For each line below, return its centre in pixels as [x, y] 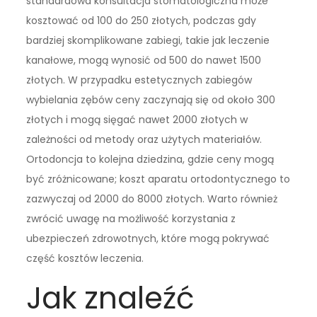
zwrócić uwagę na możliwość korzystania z [131, 218]
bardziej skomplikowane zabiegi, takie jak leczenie [148, 40]
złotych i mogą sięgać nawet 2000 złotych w [137, 119]
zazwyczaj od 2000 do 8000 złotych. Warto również [152, 198]
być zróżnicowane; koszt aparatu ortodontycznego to [158, 179]
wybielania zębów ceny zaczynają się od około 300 [151, 99]
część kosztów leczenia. [85, 258]
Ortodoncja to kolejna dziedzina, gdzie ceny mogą [150, 159]
